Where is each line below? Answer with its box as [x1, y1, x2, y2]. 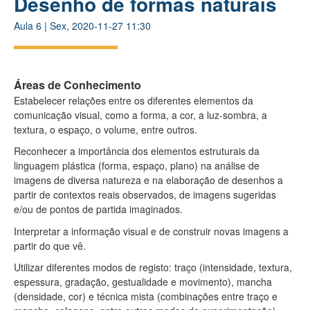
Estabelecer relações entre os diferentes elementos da [14, 93, 253, 107]
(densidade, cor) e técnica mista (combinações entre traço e [14, 289, 277, 303]
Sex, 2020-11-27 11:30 [50, 18, 151, 33]
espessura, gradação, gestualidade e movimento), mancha [14, 275, 272, 289]
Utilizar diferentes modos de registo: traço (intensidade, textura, [14, 260, 292, 274]
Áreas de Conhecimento [14, 76, 141, 93]
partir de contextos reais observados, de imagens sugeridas [14, 188, 276, 201]
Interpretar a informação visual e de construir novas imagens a [14, 224, 289, 238]
